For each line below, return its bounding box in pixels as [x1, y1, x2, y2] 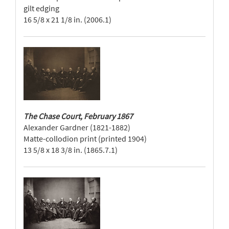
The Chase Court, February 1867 [24, 111, 133, 121]
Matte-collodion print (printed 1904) [24, 133, 147, 144]
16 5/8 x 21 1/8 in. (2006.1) [24, 14, 111, 25]
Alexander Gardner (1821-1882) [24, 122, 130, 132]
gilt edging [24, 3, 59, 13]
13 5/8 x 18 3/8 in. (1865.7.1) [24, 145, 118, 155]
